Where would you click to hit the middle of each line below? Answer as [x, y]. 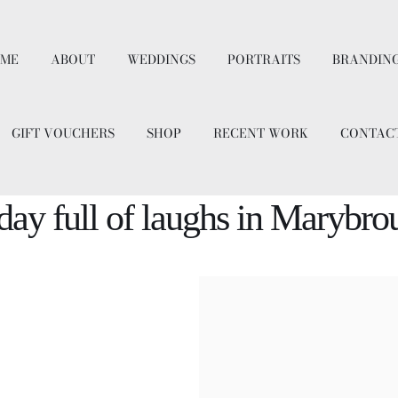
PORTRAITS [264, 59]
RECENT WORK [260, 133]
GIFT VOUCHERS [63, 133]
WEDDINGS [162, 59]
